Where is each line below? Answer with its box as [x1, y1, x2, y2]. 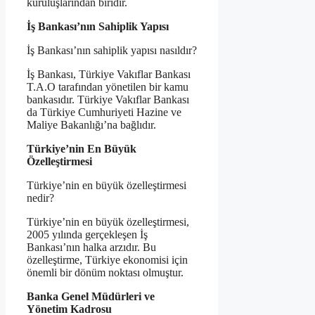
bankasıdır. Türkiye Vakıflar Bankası [27, 94, 189, 106]
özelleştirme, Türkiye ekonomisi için [27, 254, 188, 266]
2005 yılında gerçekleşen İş [27, 229, 148, 241]
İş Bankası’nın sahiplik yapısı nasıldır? [27, 44, 197, 57]
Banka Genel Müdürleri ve [27, 290, 155, 303]
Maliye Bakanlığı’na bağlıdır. [27, 119, 156, 131]
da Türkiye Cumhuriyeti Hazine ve [27, 106, 181, 119]
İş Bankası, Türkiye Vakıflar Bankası [27, 68, 191, 81]
